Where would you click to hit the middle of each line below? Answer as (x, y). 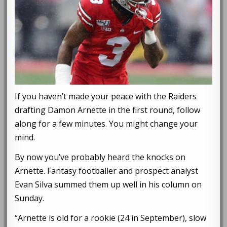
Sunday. (30, 198)
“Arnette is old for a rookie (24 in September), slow (111, 218)
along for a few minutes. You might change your (106, 124)
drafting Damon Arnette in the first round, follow (108, 110)
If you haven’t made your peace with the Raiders (106, 97)
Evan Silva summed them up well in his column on (108, 185)
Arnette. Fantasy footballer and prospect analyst (107, 171)
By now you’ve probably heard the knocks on (100, 157)
